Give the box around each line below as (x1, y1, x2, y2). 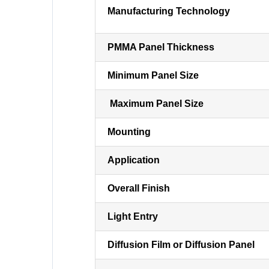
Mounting (107, 127, 151, 137)
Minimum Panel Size (107, 70, 199, 80)
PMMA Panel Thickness (107, 42, 214, 52)
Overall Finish (107, 183, 170, 193)
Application (107, 155, 160, 165)
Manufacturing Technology (107, 6, 230, 16)
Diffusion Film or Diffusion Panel (107, 240, 255, 250)
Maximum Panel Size (107, 98, 204, 109)
